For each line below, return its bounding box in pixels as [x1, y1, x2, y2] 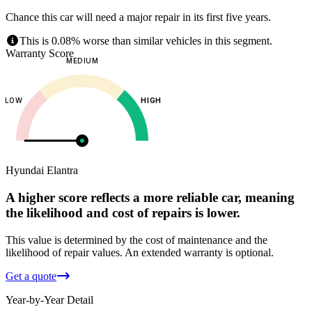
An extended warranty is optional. [125, 246, 274, 258]
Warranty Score [6, 47, 74, 60]
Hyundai [6, 164, 44, 177]
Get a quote [6, 270, 56, 282]
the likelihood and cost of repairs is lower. [6, 205, 240, 221]
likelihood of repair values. [6, 246, 125, 258]
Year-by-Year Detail [6, 293, 93, 306]
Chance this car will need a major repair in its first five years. [6, 11, 271, 24]
